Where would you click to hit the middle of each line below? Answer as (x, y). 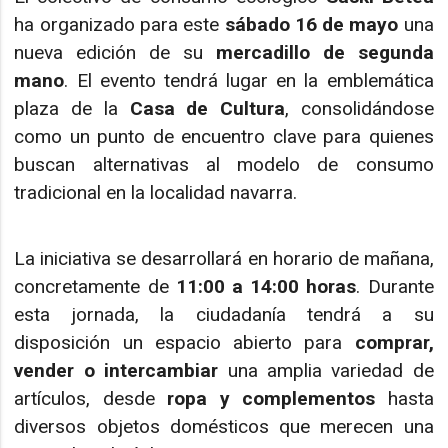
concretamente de (95, 287)
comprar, (394, 343)
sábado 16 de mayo (311, 24)
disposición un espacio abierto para (184, 343)
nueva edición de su (115, 52)
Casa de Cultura (207, 108)
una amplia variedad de (326, 371)
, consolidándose (359, 108)
